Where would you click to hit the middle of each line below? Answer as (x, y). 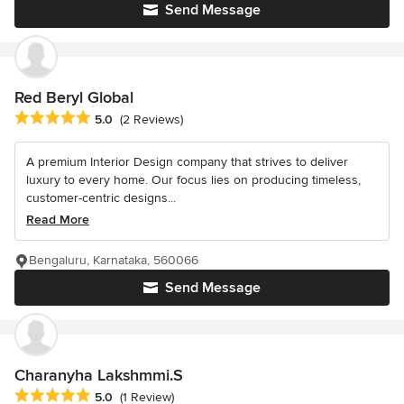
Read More (58, 219)
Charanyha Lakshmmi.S (99, 375)
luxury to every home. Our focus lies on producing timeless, (193, 179)
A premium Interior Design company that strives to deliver (187, 161)
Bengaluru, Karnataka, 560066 (114, 260)
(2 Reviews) (151, 119)
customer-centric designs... (101, 197)
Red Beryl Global (74, 97)
